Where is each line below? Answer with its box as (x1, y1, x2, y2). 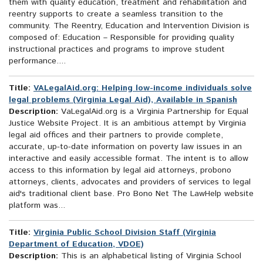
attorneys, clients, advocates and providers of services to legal (9, 176, 251, 188)
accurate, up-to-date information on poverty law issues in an (9, 141, 242, 153)
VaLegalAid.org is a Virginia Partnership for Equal (58, 106, 248, 118)
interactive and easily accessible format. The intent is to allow (9, 153, 248, 165)
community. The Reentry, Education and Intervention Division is (9, 20, 249, 32)
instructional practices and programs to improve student (9, 43, 225, 56)
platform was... (9, 200, 65, 212)
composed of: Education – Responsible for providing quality (9, 32, 234, 44)
